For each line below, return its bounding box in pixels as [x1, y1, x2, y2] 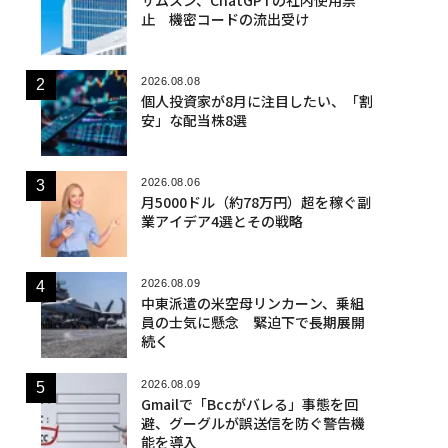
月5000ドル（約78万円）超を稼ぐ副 [140, 191, 371, 212]
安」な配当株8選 [140, 109, 247, 130]
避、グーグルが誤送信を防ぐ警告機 [140, 412, 365, 433]
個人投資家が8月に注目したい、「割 [140, 90, 373, 111]
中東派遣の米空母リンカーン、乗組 [140, 292, 364, 313]
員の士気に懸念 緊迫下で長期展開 [140, 311, 365, 332]
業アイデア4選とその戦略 [140, 210, 303, 231]
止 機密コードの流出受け [140, 8, 309, 29]
